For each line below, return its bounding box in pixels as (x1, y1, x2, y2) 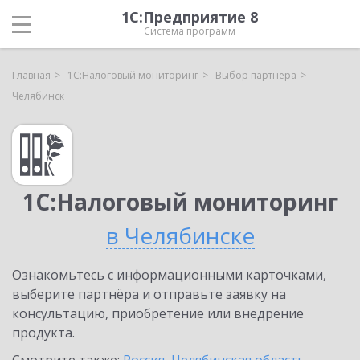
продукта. (12, 324, 75, 342)
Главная (12, 68, 51, 82)
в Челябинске (105, 220, 255, 251)
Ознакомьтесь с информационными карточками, (12, 266, 326, 284)
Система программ (144, 24, 235, 38)
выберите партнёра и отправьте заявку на (12, 285, 286, 303)
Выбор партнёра (215, 68, 297, 82)
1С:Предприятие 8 (121, 7, 258, 27)
